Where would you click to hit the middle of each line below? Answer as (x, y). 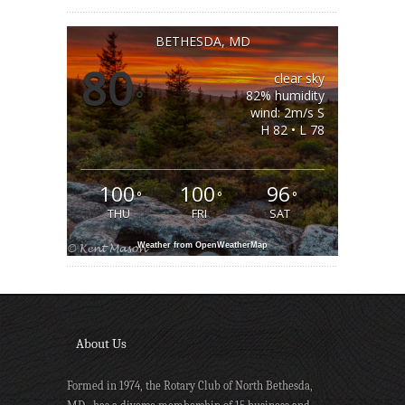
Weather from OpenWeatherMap (202, 245)
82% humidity (285, 95)
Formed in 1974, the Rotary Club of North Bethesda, (190, 385)
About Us (101, 343)
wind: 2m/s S (287, 112)
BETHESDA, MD (202, 41)
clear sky (299, 78)
